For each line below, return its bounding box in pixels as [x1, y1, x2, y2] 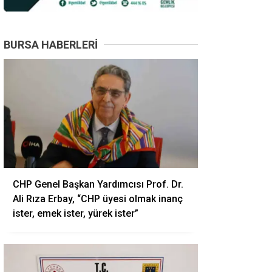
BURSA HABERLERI [4, 38, 98, 51]
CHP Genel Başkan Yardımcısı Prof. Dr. [13, 178, 183, 190]
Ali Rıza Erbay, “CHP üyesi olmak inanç [13, 193, 183, 205]
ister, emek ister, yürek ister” [13, 208, 138, 219]
